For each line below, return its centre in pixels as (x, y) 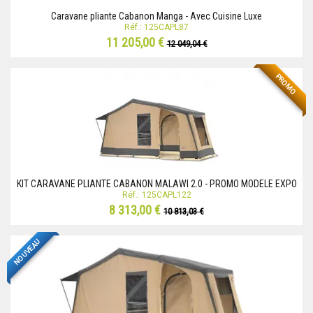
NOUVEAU (27, 252)
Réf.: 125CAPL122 (156, 195)
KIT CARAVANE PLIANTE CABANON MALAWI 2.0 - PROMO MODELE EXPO (156, 184)
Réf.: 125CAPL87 (156, 28)
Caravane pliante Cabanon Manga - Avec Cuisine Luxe (156, 16)
